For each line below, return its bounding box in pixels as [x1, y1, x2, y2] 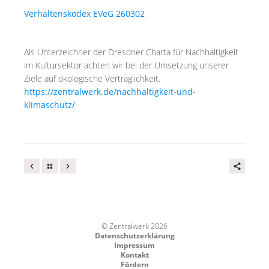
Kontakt [120, 250, 149, 260]
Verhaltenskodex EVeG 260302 [24, 8, 145, 19]
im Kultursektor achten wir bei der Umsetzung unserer [24, 59, 229, 71]
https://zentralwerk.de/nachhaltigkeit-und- [24, 86, 196, 97]
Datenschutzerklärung [94, 231, 175, 241]
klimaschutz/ [24, 99, 75, 110]
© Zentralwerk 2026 [101, 221, 168, 231]
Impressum [114, 240, 155, 250]
